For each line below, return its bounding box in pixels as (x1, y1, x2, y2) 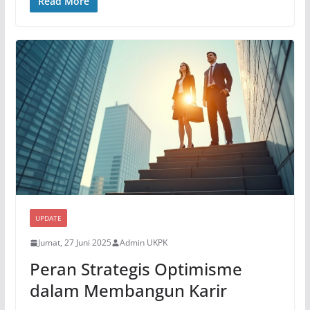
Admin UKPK (119, 237, 167, 249)
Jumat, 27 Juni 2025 (37, 237, 111, 249)
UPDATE (35, 213, 62, 224)
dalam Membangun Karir (29, 279, 227, 302)
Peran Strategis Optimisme (29, 257, 242, 281)
